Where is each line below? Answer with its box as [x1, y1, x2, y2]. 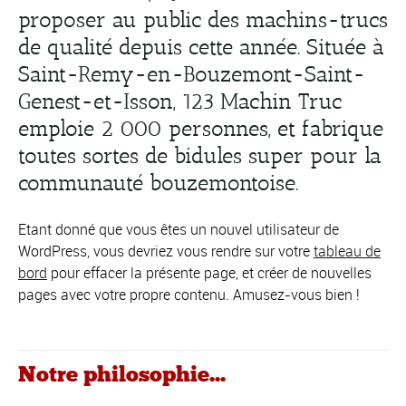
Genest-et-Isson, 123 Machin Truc [18, 88, 342, 114]
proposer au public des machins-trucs [18, 6, 388, 33]
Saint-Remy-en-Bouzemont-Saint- [18, 61, 365, 87]
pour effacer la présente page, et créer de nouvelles [47, 263, 372, 283]
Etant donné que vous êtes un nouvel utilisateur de [18, 219, 339, 239]
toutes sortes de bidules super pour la [18, 142, 382, 169]
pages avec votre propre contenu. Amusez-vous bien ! [18, 285, 360, 304]
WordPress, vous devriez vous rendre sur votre [18, 241, 314, 261]
